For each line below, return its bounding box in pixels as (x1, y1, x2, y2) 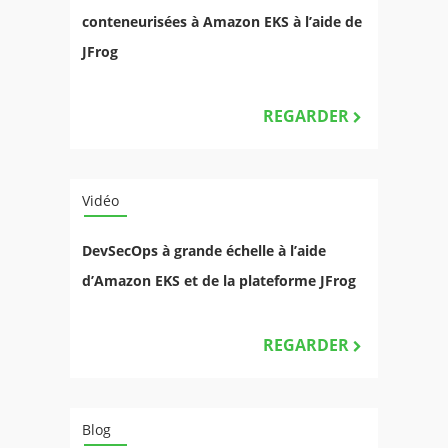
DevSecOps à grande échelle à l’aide (82, 240, 326, 260)
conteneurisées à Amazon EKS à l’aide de (82, 11, 362, 31)
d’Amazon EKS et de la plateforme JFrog (82, 270, 356, 290)
